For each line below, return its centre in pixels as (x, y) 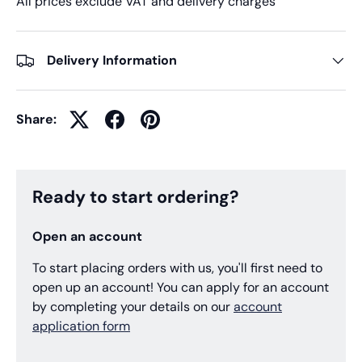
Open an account (87, 237)
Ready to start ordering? (135, 198)
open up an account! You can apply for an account (181, 288)
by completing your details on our (133, 307)
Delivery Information (112, 60)
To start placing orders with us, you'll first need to (177, 268)
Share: (36, 119)
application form (81, 326)
